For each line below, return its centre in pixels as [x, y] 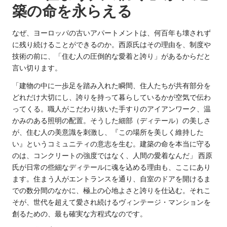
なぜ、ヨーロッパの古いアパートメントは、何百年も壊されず [111, 33]
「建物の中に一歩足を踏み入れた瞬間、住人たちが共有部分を [111, 85]
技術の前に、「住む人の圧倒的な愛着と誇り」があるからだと [111, 56]
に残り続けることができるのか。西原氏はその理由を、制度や [111, 44]
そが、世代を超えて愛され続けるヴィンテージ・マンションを [111, 202]
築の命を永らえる [72, 11]
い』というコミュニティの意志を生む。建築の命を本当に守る [111, 144]
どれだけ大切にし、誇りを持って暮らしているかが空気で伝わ [111, 97]
